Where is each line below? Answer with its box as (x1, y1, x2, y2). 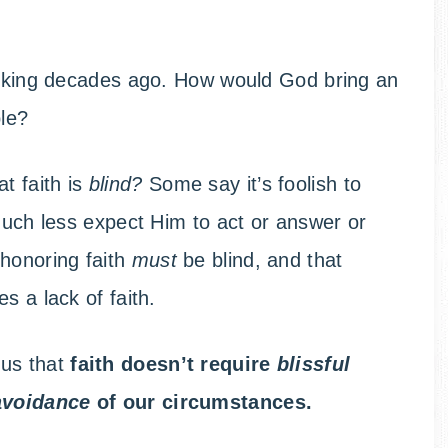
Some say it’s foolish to (148, 173, 362, 196)
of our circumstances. (90, 391, 313, 414)
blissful (276, 353, 351, 376)
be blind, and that (183, 249, 343, 272)
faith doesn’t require (70, 353, 277, 376)
